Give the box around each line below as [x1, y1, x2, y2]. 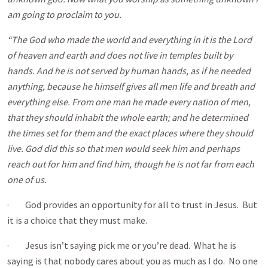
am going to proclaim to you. [7, 8, 121, 20]
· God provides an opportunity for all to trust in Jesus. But [7, 199, 257, 211]
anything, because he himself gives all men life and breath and [7, 80, 255, 92]
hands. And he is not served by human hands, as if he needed [7, 65, 251, 77]
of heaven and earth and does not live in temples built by [7, 49, 233, 61]
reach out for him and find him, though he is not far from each [7, 158, 254, 170]
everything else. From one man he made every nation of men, [7, 96, 251, 108]
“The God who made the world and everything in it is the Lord [7, 33, 252, 45]
